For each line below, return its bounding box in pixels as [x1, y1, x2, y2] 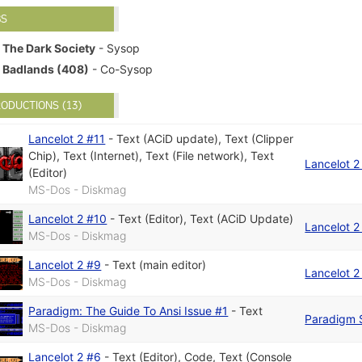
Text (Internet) [63, 149, 140, 163]
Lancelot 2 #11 [28, 132, 106, 146]
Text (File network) [145, 149, 245, 163]
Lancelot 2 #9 [28, 258, 102, 272]
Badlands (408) [2, 61, 90, 76]
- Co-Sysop [89, 61, 154, 76]
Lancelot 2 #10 [28, 212, 107, 226]
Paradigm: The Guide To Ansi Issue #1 [28, 304, 229, 318]
